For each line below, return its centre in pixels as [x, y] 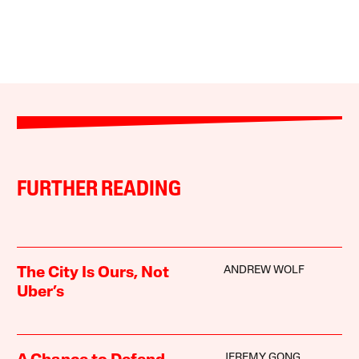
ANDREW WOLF [264, 271]
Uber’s [41, 293]
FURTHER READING [99, 191]
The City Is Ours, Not [93, 274]
